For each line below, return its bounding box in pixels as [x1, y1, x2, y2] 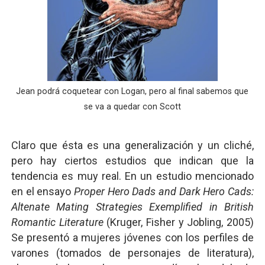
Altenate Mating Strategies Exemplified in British [11, 201, 254, 213]
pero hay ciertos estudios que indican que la [11, 154, 254, 167]
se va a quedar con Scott [83, 102, 181, 112]
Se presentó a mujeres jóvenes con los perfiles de [11, 231, 254, 244]
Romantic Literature [11, 216, 104, 228]
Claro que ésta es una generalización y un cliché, [11, 139, 254, 151]
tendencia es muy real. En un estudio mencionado [11, 170, 254, 182]
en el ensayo [11, 185, 74, 198]
